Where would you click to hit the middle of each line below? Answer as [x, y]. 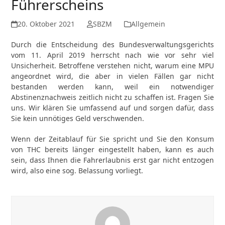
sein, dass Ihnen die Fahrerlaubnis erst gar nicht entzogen [113, 160]
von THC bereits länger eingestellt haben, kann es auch [113, 149]
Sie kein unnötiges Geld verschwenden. [78, 118]
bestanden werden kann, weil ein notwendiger [113, 87]
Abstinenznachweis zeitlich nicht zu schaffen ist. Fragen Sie [113, 97]
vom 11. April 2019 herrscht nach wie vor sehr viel [113, 55]
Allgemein [148, 24]
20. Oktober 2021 [46, 24]
